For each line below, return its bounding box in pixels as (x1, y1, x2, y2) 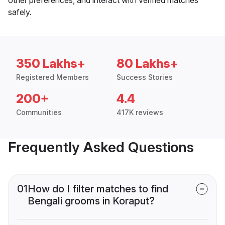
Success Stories (117, 72, 173, 81)
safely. (8, 7, 32, 17)
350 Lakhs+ (16, 56, 85, 71)
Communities (16, 107, 62, 117)
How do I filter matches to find (28, 182, 168, 195)
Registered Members (16, 72, 89, 81)
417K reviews (117, 107, 163, 117)
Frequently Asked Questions (8, 138, 194, 156)
